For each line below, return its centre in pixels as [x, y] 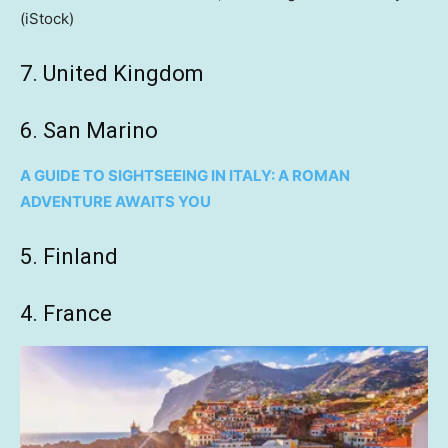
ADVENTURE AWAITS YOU [115, 202]
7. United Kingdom [112, 74]
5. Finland [69, 257]
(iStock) [47, 19]
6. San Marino [89, 131]
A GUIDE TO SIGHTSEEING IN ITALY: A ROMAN [185, 176]
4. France [66, 314]
